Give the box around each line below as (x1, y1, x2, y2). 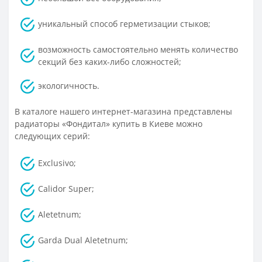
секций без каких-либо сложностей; (38, 56, 181, 68)
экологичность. (38, 80, 99, 92)
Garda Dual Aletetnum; (38, 235, 128, 246)
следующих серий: (15, 130, 90, 142)
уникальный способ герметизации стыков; (38, 18, 211, 30)
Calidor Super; (38, 183, 94, 195)
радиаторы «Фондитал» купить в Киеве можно (15, 118, 202, 130)
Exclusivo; (38, 157, 76, 169)
